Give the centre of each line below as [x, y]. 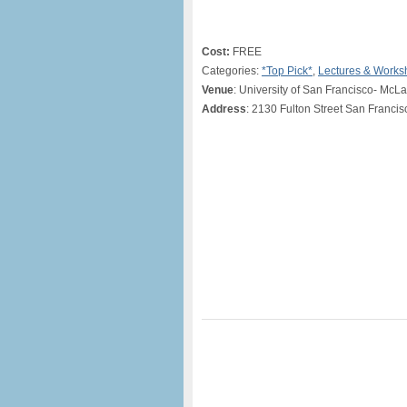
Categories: [232, 71]
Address [224, 109]
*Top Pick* [287, 71]
